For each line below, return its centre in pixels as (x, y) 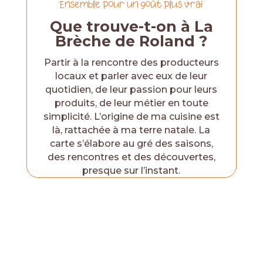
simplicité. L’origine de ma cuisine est (131, 117)
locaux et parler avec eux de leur (131, 76)
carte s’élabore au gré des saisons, (131, 144)
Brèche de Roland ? (131, 41)
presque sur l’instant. (131, 171)
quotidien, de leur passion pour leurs (131, 90)
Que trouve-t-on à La (131, 26)
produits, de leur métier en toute (131, 103)
